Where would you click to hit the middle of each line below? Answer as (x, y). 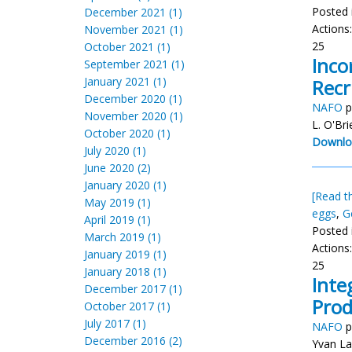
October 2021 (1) (127, 47)
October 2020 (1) (127, 133)
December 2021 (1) (133, 12)
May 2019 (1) (117, 202)
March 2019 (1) (123, 237)
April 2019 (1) (117, 220)
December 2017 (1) (133, 289)
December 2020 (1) (133, 99)
